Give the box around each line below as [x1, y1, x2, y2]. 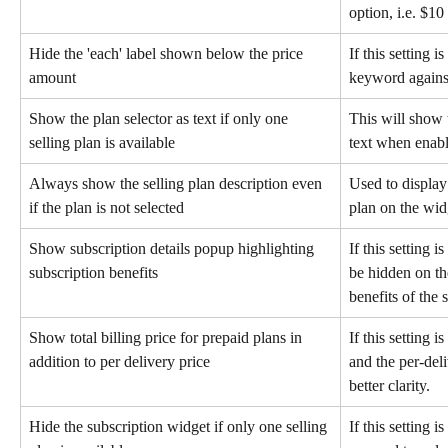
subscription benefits [29, 263, 158, 281]
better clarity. [349, 376, 430, 394]
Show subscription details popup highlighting [29, 239, 318, 257]
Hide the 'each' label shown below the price [29, 44, 307, 62]
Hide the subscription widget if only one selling [29, 417, 331, 435]
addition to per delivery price [29, 352, 210, 370]
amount [29, 68, 76, 86]
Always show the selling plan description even [29, 174, 326, 192]
